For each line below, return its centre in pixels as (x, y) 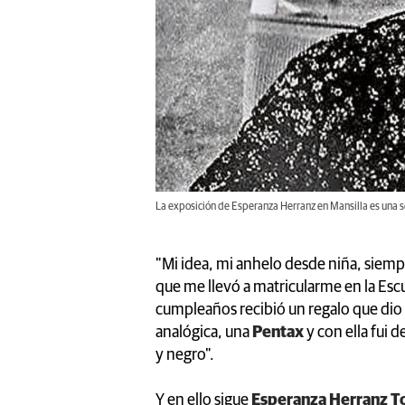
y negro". (185, 355)
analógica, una (202, 332)
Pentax (277, 332)
